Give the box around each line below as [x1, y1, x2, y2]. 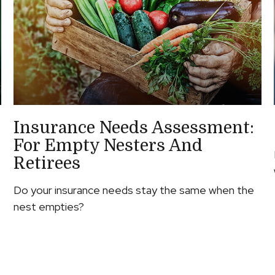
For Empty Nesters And [14, 136, 203, 155]
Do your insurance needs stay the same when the [14, 182, 255, 197]
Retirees [14, 153, 81, 172]
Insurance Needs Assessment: [14, 118, 255, 137]
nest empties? [14, 199, 85, 214]
